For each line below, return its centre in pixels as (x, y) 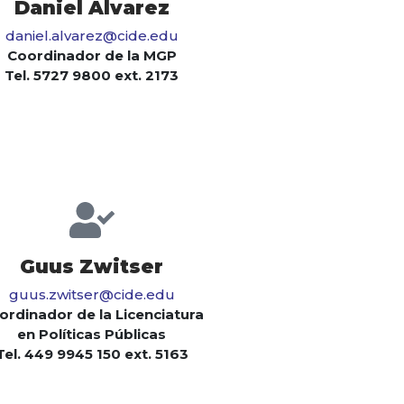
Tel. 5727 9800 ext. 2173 (92, 76)
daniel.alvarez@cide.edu (92, 36)
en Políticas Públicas (92, 335)
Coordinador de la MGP (92, 56)
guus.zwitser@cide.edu (92, 295)
